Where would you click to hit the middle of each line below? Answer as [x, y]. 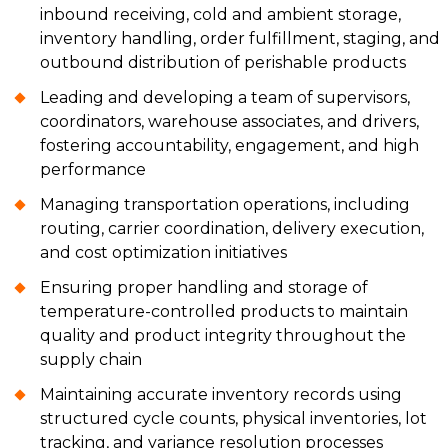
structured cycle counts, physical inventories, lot [233, 418]
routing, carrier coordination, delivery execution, [232, 228]
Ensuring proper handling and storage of [204, 287]
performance [93, 169]
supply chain [91, 359]
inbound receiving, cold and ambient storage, [220, 14]
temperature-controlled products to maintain [224, 311]
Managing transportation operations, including [225, 204]
